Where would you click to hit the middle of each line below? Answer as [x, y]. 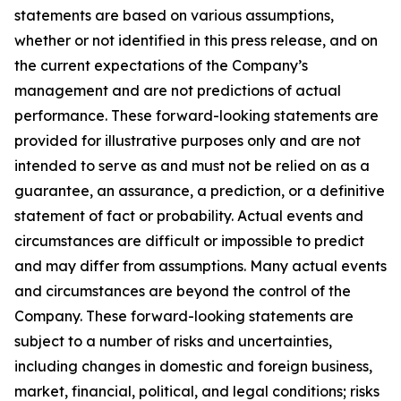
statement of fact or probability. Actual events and [189, 216]
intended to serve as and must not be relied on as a [192, 166]
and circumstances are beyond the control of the [183, 291]
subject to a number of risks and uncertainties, [173, 341]
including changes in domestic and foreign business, [193, 366]
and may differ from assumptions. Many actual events [200, 266]
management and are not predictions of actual [178, 90]
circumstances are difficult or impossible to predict [189, 241]
